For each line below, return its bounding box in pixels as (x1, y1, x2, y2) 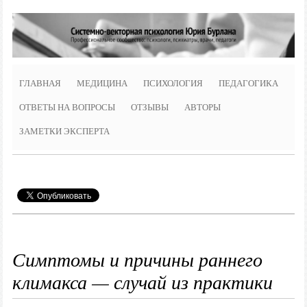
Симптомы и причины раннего (12, 246, 262, 273)
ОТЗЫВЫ (130, 101, 169, 114)
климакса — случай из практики (12, 269, 273, 295)
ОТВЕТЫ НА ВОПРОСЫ (19, 101, 115, 114)
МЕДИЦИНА (76, 77, 127, 90)
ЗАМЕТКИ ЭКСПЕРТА (19, 125, 110, 138)
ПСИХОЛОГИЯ (143, 77, 203, 90)
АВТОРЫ (184, 101, 221, 114)
